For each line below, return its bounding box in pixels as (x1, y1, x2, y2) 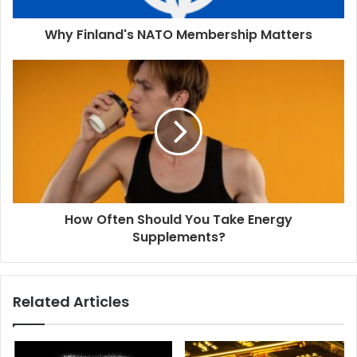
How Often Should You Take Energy (65, 210, 292, 229)
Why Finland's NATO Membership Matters (45, 25, 312, 44)
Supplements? (131, 227, 226, 246)
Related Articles (13, 291, 129, 312)
